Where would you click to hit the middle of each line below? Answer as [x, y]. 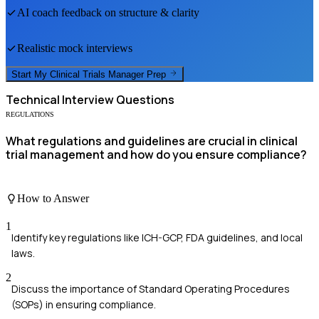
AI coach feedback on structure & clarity [108, 12]
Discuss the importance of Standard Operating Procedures [151, 289]
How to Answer [53, 198]
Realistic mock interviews [75, 48]
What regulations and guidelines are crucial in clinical [152, 141]
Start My [31, 75]
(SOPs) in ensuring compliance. [84, 305]
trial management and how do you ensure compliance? [156, 155]
